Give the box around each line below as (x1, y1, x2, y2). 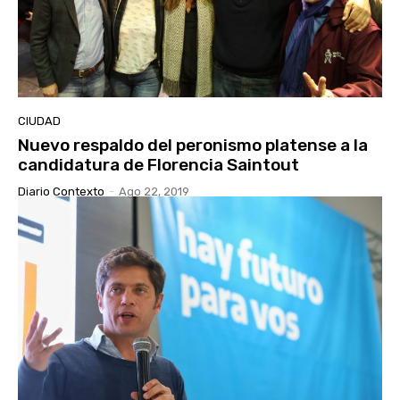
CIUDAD (18, 113, 61, 128)
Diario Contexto (18, 184, 104, 198)
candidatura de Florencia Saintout (18, 154, 299, 175)
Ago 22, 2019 (119, 184, 189, 198)
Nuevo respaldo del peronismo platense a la (18, 134, 368, 155)
